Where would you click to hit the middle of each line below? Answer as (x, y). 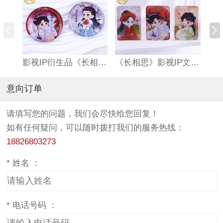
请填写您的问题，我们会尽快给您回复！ (83, 114)
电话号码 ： (35, 206)
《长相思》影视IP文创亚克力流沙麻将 (195, 63)
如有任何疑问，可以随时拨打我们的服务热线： (95, 128)
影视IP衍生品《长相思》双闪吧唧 (102, 63)
